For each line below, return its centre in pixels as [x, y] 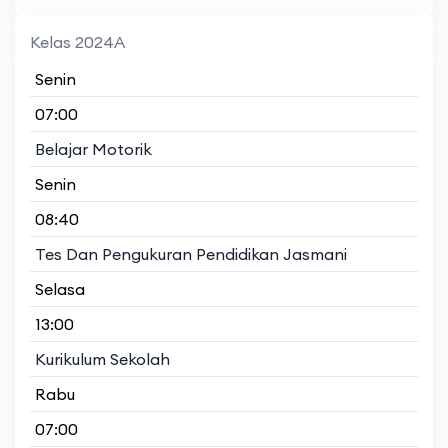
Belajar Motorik [93, 148]
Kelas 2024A [77, 41]
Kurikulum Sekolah [102, 358]
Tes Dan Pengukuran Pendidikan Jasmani [191, 253]
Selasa [60, 288]
